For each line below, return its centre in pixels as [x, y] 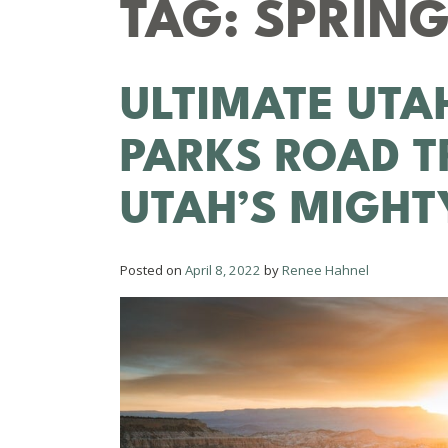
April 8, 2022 [223, 269]
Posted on [152, 269]
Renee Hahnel [325, 269]
